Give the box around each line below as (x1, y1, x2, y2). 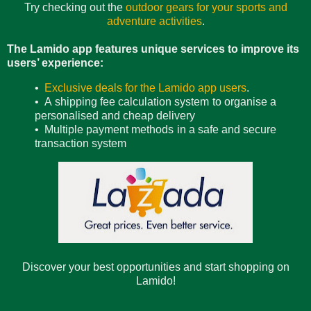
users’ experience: (7, 57, 103, 69)
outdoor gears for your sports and (125, 1, 287, 14)
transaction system (35, 137, 126, 150)
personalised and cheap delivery (35, 110, 195, 122)
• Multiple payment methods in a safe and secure (35, 124, 276, 136)
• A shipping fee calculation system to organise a (35, 96, 276, 108)
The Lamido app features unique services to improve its (7, 43, 299, 56)
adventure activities (106, 15, 202, 28)
